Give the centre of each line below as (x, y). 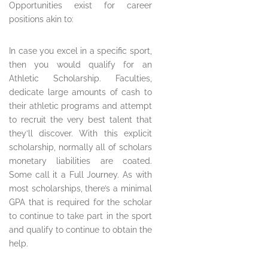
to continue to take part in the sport (80, 216)
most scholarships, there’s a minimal (80, 189)
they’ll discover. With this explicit (80, 134)
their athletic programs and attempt (80, 106)
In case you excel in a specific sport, (80, 51)
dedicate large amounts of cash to (80, 92)
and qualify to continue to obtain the (80, 230)
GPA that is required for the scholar (80, 202)
